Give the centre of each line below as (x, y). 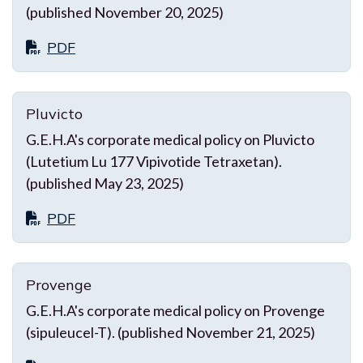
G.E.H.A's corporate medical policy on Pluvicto (170, 139)
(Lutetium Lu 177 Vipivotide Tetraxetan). (154, 161)
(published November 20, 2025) (125, 12)
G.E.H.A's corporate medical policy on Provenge (175, 310)
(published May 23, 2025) (105, 183)
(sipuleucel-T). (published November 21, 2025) (171, 332)
